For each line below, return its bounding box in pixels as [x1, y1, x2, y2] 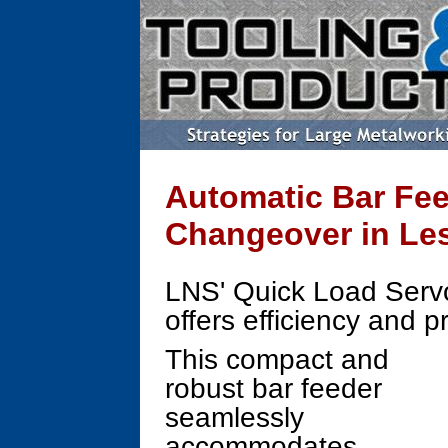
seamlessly [165, 402, 304, 433]
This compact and [165, 344, 389, 375]
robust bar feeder [165, 373, 382, 404]
